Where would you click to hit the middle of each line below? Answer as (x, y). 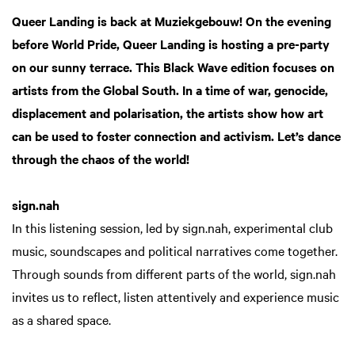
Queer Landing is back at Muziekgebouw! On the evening (172, 20)
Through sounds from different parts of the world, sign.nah (174, 273)
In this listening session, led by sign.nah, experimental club (172, 227)
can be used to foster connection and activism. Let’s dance (176, 135)
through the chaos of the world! (101, 158)
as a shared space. (63, 319)
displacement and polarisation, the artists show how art (168, 112)
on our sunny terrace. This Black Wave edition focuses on (173, 66)
